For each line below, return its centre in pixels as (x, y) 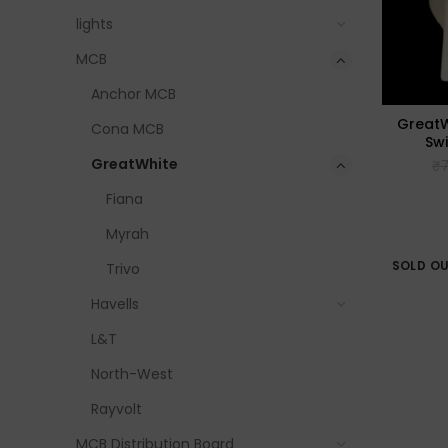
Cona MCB (127, 129)
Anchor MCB (133, 94)
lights (94, 24)
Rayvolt (116, 409)
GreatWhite (134, 164)
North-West (132, 374)
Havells (115, 304)
